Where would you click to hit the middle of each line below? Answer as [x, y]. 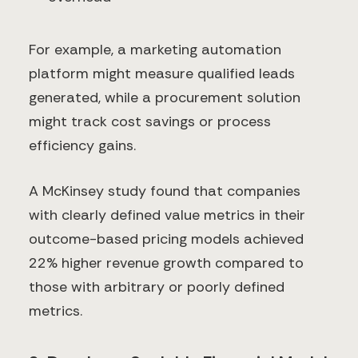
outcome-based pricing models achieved [166, 239]
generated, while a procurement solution [165, 98]
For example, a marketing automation [155, 50]
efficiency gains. [82, 146]
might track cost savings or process [150, 122]
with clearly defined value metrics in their [167, 215]
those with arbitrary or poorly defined [157, 287]
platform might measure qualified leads [162, 74]
